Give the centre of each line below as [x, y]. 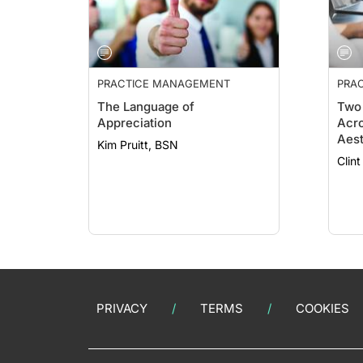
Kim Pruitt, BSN [138, 145]
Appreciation [135, 123]
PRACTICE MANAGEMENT [164, 83]
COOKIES [322, 308]
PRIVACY [122, 308]
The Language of [146, 107]
